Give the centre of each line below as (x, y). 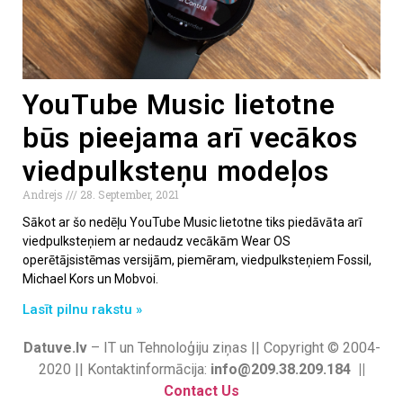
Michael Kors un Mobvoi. (90, 278)
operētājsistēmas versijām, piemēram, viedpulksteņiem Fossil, (197, 260)
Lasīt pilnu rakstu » (82, 309)
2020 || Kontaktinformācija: (124, 369)
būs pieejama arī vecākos (190, 138)
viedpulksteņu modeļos (176, 171)
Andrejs (44, 194)
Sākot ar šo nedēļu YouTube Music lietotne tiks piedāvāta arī (192, 222)
